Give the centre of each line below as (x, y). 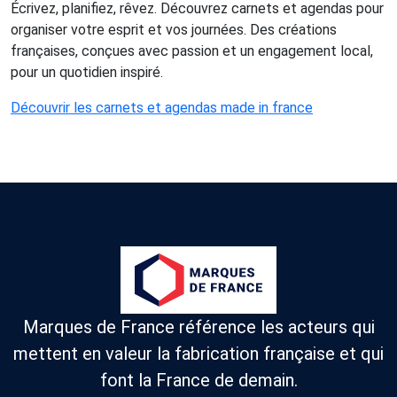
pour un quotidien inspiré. (87, 72)
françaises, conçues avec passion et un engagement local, (192, 51)
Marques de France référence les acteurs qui (198, 327)
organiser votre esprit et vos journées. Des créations (174, 29)
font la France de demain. (198, 381)
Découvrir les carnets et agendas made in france (162, 107)
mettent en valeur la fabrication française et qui (198, 354)
